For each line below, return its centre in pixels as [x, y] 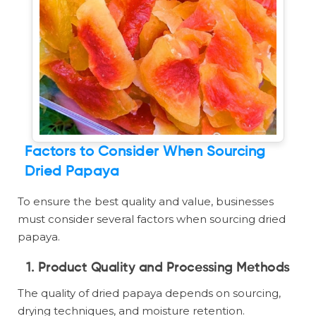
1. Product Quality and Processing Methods [158, 268]
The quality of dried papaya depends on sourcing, [149, 293]
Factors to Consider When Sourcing [145, 153]
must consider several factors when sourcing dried [152, 219]
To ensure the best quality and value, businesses [146, 202]
